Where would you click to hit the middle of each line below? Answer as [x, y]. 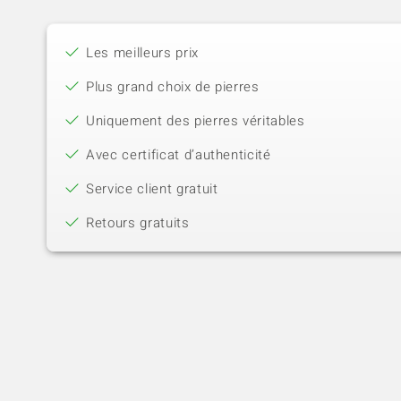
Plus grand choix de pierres [173, 87]
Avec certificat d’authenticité [179, 155]
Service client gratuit [152, 189]
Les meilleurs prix [142, 53]
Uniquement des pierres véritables [196, 121]
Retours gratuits [138, 223]
